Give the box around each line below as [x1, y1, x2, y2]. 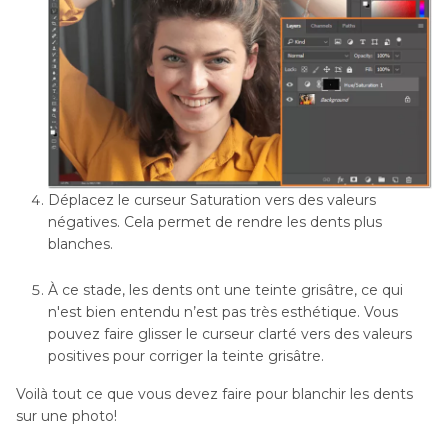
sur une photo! [16, 407, 117, 426]
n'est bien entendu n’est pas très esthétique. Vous [48, 303, 398, 322]
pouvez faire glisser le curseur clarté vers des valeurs [48, 325, 412, 344]
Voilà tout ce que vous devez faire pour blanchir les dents [16, 385, 413, 404]
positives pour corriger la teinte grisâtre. [48, 347, 324, 366]
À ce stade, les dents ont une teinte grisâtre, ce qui [48, 281, 403, 300]
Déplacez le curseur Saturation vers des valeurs [48, 191, 376, 210]
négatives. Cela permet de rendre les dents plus [48, 213, 382, 232]
